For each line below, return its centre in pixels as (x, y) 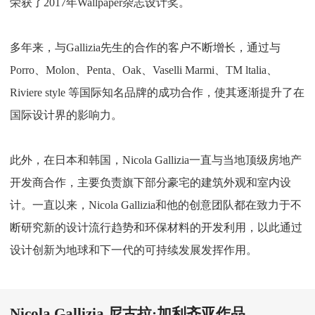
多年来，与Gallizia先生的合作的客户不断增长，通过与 (145, 48)
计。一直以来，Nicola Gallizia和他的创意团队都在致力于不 (156, 205)
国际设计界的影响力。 (66, 115)
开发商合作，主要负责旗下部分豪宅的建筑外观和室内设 (150, 183)
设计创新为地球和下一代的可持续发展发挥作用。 (134, 250)
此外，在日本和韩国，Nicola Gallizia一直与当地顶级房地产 (156, 160)
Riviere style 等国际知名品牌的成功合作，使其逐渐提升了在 (157, 93)
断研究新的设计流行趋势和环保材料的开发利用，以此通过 (156, 228)
